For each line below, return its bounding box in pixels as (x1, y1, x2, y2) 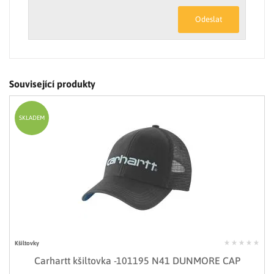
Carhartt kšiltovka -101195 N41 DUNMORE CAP (34, 254, 240, 266)
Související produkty (9, 78, 95, 89)
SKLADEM (19, 114, 45, 121)
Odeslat (195, 14, 222, 24)
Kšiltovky (15, 239, 39, 246)
